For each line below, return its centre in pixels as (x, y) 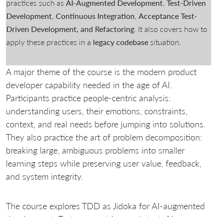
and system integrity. (44, 176)
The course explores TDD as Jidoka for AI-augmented (105, 206)
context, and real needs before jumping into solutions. (106, 124)
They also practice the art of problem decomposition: (104, 137)
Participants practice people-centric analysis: (88, 98)
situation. (165, 42)
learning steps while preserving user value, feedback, (104, 163)
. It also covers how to (171, 29)
